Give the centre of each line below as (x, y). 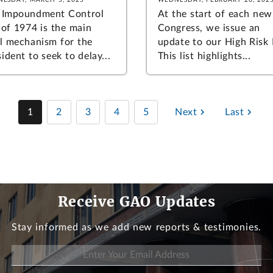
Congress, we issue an (209, 28)
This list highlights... (204, 56)
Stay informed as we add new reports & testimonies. (136, 227)
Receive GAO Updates (136, 202)
